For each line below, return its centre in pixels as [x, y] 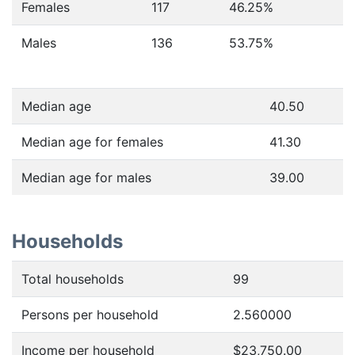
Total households [73, 279]
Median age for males [86, 177]
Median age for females [92, 142]
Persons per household [90, 315]
